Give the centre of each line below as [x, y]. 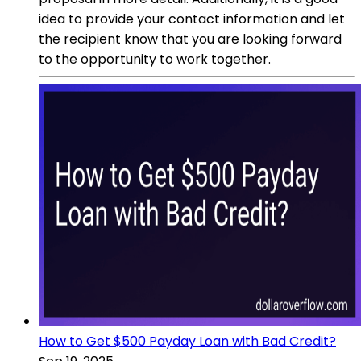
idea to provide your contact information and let [192, 19]
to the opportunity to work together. [155, 59]
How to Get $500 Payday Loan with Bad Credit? [187, 341]
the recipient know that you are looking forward [190, 39]
